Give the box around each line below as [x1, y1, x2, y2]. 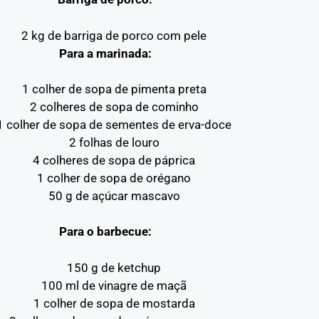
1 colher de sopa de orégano [37, 171, 192, 185]
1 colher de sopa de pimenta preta [21, 82, 206, 96]
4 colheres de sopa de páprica [33, 153, 196, 167]
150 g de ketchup [67, 260, 162, 275]
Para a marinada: [58, 46, 152, 61]
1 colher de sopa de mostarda [33, 296, 195, 310]
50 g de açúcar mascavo [48, 189, 180, 203]
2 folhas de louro [68, 135, 159, 150]
